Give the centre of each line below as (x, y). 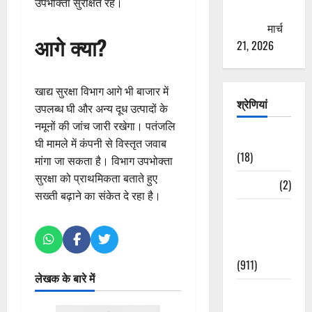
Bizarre (252, 184)
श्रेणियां (252, 103)
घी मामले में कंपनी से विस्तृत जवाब (101, 143)
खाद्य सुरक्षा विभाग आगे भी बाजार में (102, 91)
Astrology (258, 139)
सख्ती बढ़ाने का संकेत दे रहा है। (98, 195)
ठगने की (252, 10)
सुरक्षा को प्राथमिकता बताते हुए (96, 178)
